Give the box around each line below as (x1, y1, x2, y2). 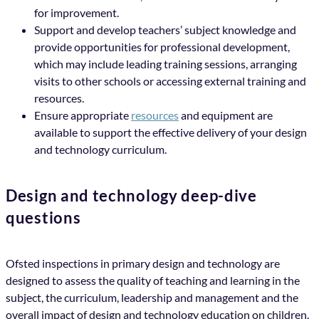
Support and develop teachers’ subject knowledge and (34, 23, 296, 37)
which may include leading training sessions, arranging (34, 57, 297, 71)
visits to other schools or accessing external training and (34, 74, 306, 88)
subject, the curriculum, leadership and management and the (6, 291, 298, 305)
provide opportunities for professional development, (34, 40, 290, 54)
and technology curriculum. (34, 142, 167, 157)
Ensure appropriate (34, 108, 131, 122)
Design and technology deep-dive (6, 186, 257, 206)
